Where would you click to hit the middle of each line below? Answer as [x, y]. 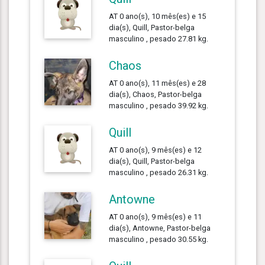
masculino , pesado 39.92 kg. [159, 105]
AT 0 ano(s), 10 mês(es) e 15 [158, 16]
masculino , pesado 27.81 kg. [159, 38]
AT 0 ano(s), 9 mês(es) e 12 [156, 150]
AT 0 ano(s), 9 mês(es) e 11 [156, 216]
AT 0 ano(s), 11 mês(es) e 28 [158, 83]
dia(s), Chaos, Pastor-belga [156, 94]
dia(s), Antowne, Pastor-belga [160, 228]
